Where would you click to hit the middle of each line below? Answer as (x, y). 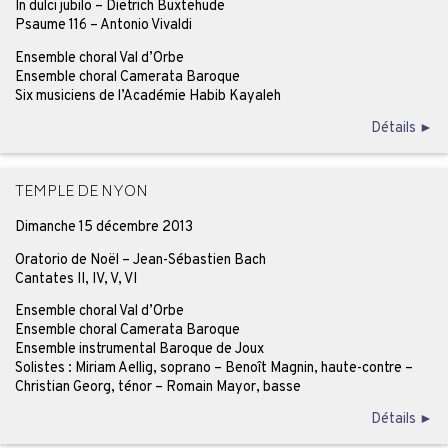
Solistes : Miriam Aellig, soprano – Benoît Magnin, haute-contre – (213, 367)
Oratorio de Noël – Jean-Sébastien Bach (140, 259)
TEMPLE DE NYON (81, 193)
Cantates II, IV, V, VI (75, 278)
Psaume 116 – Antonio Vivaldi (103, 25)
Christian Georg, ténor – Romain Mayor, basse (157, 386)
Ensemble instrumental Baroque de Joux (139, 348)
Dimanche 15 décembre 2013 (103, 227)
